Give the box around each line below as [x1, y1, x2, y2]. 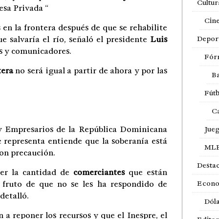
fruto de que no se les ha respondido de [2, 178, 167, 189]
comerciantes [73, 167, 125, 177]
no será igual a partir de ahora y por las [13, 66, 167, 76]
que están [125, 167, 167, 177]
